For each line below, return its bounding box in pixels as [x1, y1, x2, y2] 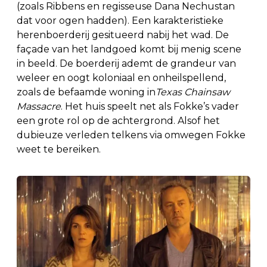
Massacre [17, 100, 61, 112]
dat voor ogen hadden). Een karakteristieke [17, 14, 223, 26]
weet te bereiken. [17, 143, 101, 155]
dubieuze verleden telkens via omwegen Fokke [17, 129, 246, 141]
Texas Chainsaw [156, 86, 230, 98]
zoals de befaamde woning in [17, 86, 156, 98]
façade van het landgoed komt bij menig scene [17, 43, 241, 55]
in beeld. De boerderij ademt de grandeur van [17, 57, 236, 69]
